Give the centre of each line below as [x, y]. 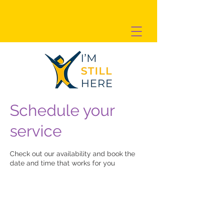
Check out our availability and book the [72, 154]
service [36, 131]
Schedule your [62, 110]
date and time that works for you [62, 163]
